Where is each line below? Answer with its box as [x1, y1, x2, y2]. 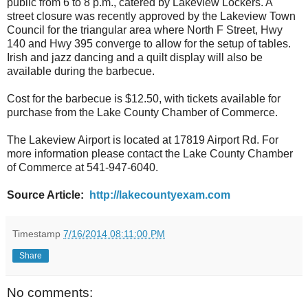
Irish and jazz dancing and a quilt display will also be [7, 51, 263, 63]
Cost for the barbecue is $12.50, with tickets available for [7, 92, 280, 104]
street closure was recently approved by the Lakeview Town [7, 10, 296, 22]
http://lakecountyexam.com [89, 188, 230, 201]
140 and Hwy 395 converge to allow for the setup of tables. [7, 37, 291, 49]
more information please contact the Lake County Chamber [7, 147, 293, 159]
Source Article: [7, 188, 89, 201]
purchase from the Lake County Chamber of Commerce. [7, 106, 278, 118]
